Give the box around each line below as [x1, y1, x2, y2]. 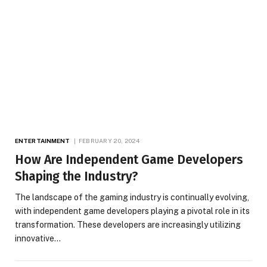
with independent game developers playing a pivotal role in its [15, 206, 250, 216]
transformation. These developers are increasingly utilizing [15, 220, 241, 230]
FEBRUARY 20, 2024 [78, 137, 140, 145]
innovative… [15, 234, 61, 244]
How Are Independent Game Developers [15, 152, 243, 168]
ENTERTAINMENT [15, 137, 70, 145]
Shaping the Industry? [15, 169, 138, 185]
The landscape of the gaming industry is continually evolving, [15, 193, 249, 203]
